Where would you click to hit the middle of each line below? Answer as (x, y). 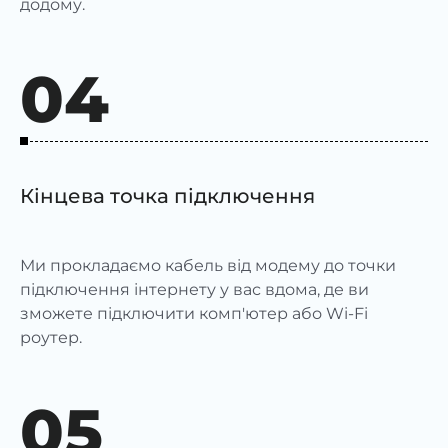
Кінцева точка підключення (167, 195)
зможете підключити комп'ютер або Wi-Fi (194, 313)
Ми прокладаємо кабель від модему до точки (208, 265)
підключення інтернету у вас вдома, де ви (194, 289)
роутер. (51, 337)
